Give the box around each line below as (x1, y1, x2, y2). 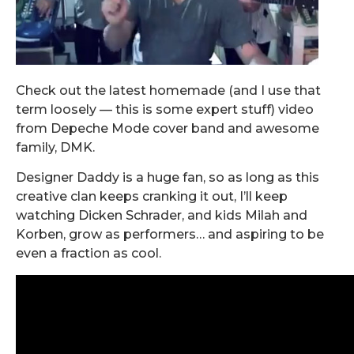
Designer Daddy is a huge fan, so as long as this (16, 170, 319, 186)
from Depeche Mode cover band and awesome (16, 120, 319, 136)
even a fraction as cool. (16, 246, 161, 262)
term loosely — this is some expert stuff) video (16, 101, 314, 117)
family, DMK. (16, 139, 95, 155)
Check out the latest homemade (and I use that (16, 82, 321, 98)
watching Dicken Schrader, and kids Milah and (16, 208, 307, 224)
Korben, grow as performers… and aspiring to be (16, 227, 324, 243)
